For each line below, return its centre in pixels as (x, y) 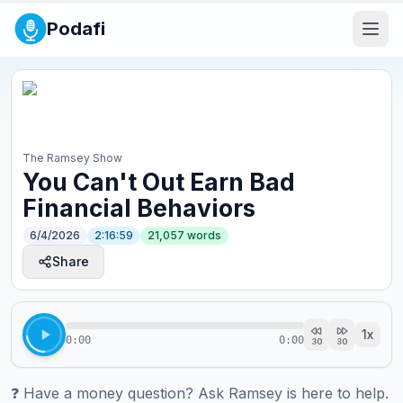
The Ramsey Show (72, 158)
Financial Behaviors (139, 208)
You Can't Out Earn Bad (159, 182)
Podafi (76, 29)
